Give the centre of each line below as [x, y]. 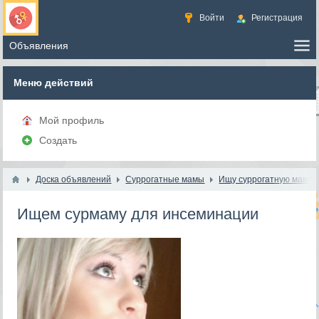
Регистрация [277, 18]
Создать [58, 140]
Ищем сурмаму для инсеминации [138, 214]
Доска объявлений [74, 179]
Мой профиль [72, 120]
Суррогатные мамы [165, 179]
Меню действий [54, 83]
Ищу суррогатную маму [266, 179]
